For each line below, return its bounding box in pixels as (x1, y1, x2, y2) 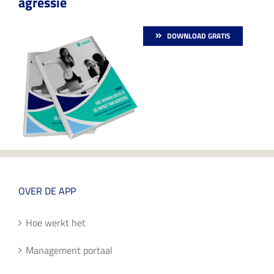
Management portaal (26, 243, 113, 258)
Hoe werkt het (26, 215, 86, 231)
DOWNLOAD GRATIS (167, 30, 231, 42)
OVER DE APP (18, 183, 76, 199)
